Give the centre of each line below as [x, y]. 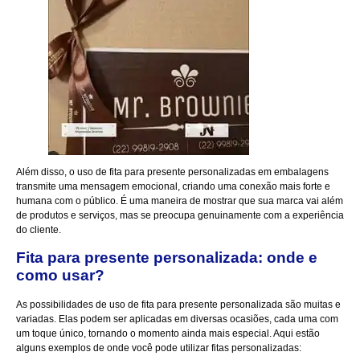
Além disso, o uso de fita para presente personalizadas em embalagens [172, 172]
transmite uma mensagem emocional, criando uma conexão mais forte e [173, 187]
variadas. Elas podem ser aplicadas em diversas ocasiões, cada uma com [177, 319]
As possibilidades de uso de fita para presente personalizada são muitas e [178, 304]
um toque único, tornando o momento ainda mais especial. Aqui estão [168, 333]
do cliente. [39, 230]
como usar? [60, 275]
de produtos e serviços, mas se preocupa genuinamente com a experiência [180, 216]
